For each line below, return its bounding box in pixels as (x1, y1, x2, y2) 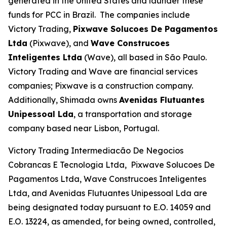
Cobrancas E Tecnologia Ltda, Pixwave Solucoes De (8, 160, 215, 170)
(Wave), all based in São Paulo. (82, 52, 209, 62)
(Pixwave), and (27, 38, 91, 48)
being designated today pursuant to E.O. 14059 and (8, 202, 211, 212)
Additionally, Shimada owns (8, 95, 119, 105)
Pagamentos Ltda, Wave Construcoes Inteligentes (8, 174, 206, 184)
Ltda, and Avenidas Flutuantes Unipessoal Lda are (8, 188, 207, 198)
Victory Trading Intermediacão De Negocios (8, 145, 183, 156)
